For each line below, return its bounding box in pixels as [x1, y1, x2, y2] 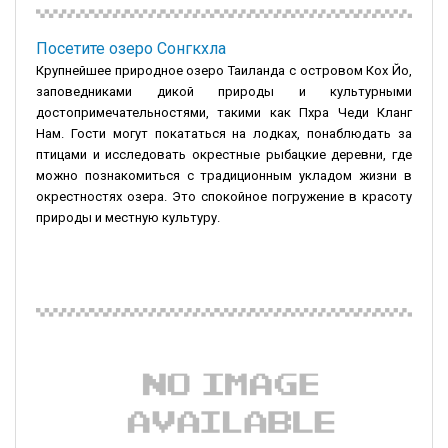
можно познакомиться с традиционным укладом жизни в [36, 167, 412, 183]
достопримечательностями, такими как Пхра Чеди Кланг [36, 104, 412, 120]
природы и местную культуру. [36, 209, 220, 225]
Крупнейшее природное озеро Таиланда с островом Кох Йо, [36, 62, 412, 78]
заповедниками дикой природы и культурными [36, 83, 412, 99]
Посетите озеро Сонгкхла [36, 38, 226, 58]
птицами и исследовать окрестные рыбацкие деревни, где [36, 146, 412, 162]
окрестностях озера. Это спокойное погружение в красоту [36, 188, 412, 204]
